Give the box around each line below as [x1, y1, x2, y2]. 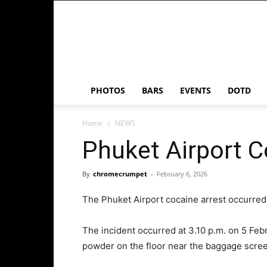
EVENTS [180, 85, 211, 96]
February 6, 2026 [157, 169, 207, 178]
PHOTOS [91, 85, 125, 96]
